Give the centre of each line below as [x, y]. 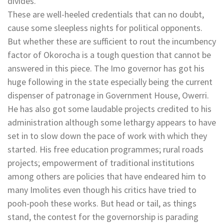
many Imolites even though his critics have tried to [102, 189]
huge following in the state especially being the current [110, 81]
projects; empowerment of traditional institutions [101, 162]
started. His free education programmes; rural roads [105, 149]
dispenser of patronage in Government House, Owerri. [108, 95]
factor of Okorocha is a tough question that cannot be [109, 54]
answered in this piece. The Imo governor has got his [106, 68]
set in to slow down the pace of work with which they [107, 135]
